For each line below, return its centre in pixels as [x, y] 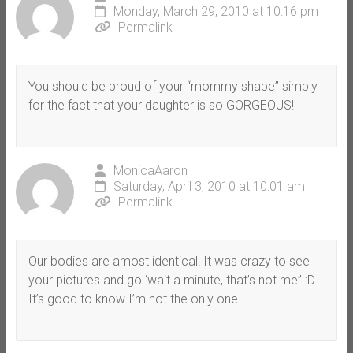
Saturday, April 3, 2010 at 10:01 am [209, 186]
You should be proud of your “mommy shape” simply [173, 86]
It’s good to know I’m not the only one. [134, 299]
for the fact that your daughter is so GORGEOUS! [161, 105]
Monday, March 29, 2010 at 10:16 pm [216, 11]
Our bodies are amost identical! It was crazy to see [169, 261]
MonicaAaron [150, 170]
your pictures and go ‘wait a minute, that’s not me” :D [171, 280]
